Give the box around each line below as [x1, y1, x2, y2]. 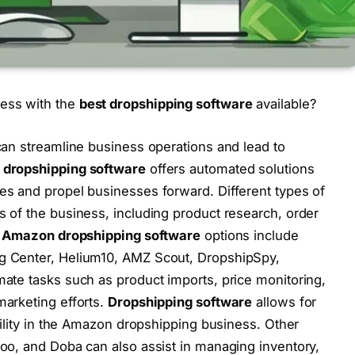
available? [252, 96, 316, 113]
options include [200, 227, 299, 243]
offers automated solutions [145, 160, 315, 177]
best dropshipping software [78, 96, 253, 113]
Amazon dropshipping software [2, 227, 201, 243]
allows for [252, 293, 317, 310]
